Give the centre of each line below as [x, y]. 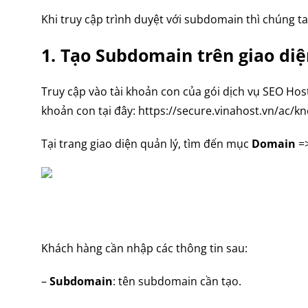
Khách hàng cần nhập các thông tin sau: [144, 248]
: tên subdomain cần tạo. [177, 281]
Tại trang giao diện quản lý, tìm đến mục [146, 144]
